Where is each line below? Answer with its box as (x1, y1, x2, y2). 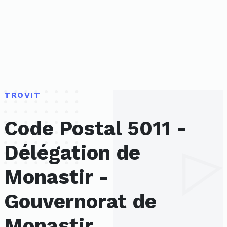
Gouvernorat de (4, 190, 157, 214)
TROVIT (4, 90, 41, 100)
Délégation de (4, 141, 140, 165)
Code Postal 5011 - (4, 117, 187, 141)
